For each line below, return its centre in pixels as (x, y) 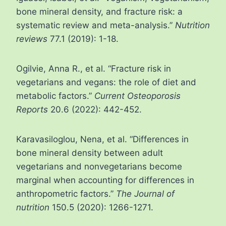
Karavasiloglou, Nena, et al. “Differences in (102, 139)
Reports (32, 110)
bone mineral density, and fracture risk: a (99, 12)
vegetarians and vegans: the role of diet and (106, 82)
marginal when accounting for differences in (105, 180)
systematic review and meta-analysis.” (96, 25)
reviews (32, 39)
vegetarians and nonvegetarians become (99, 167)
